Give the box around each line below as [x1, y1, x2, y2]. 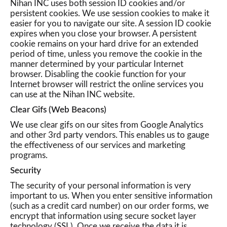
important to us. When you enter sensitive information [10, 192, 212, 200]
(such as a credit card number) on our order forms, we [10, 202, 209, 210]
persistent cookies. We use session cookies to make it [10, 9, 209, 18]
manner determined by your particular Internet [10, 60, 183, 68]
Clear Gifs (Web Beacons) [10, 105, 106, 114]
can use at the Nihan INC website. [10, 90, 135, 99]
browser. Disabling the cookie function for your [10, 70, 186, 79]
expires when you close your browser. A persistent [10, 29, 197, 38]
